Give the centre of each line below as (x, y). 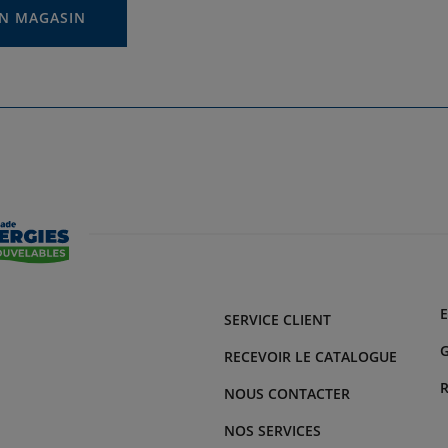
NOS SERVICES (272, 431)
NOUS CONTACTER (287, 394)
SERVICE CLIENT (277, 320)
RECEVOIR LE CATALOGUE (310, 357)
